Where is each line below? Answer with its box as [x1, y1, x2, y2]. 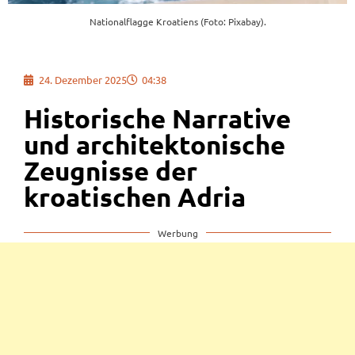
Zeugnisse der [24, 155, 197, 185]
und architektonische [24, 129, 285, 159]
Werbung [157, 226, 198, 239]
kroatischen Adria [24, 181, 246, 212]
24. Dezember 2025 [39, 72, 127, 86]
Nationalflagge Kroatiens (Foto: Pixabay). [89, 15, 266, 29]
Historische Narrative [24, 103, 291, 133]
